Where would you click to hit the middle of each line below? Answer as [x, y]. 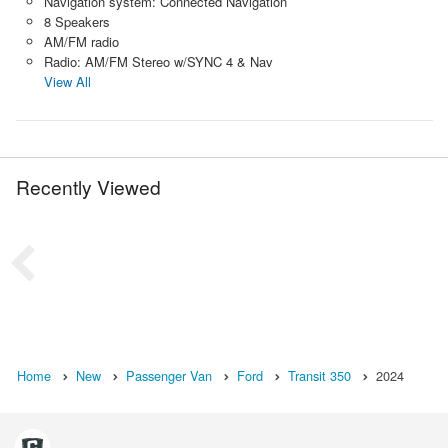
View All [67, 81]
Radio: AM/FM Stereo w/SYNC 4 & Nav [158, 61]
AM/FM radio [81, 41]
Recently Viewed [88, 186]
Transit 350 [319, 375]
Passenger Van [169, 375]
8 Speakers [76, 21]
